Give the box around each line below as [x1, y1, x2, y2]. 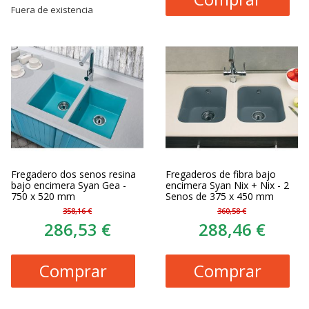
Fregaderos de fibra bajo [166, 168, 276, 181]
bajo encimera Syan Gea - [11, 179, 126, 192]
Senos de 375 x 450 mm [166, 190, 274, 203]
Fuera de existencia [11, 3, 93, 16]
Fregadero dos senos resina [11, 168, 136, 181]
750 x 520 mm [11, 190, 75, 203]
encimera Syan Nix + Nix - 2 [166, 179, 289, 192]
